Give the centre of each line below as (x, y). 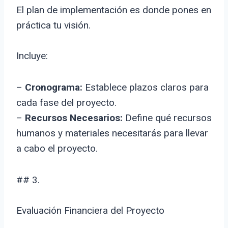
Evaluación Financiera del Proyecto (90, 211)
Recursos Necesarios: (74, 118)
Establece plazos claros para (146, 88)
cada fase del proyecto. (66, 103)
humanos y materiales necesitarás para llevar (112, 133)
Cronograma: (54, 88)
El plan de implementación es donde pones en (114, 10)
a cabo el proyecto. (57, 149)
